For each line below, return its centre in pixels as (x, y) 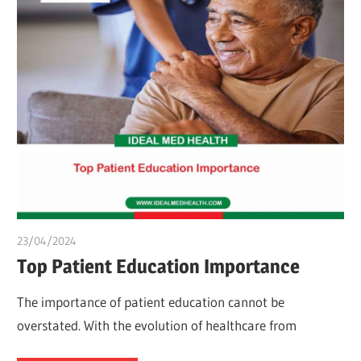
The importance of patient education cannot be (151, 302)
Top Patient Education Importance (159, 267)
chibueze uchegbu (121, 241)
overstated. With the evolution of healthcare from (157, 326)
